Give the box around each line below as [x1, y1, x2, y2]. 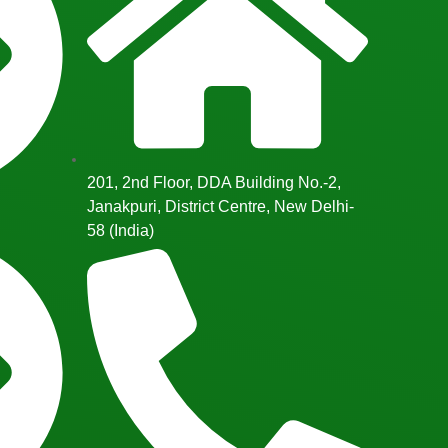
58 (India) [87, 221, 154, 239]
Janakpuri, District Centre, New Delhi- [87, 197, 354, 215]
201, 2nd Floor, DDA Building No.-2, [87, 173, 341, 191]
